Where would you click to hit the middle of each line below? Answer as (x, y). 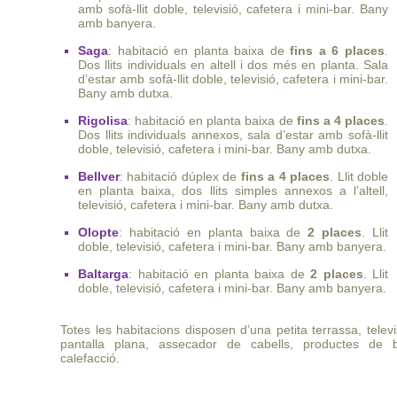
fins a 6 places (338, 51)
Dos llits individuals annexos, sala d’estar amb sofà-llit (233, 135)
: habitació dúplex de (180, 176)
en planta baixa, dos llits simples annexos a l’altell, (233, 191)
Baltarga (103, 274)
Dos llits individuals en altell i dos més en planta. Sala (233, 65)
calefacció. (90, 358)
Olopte (98, 232)
